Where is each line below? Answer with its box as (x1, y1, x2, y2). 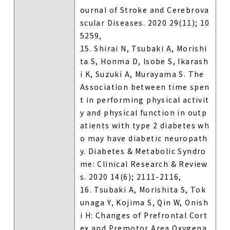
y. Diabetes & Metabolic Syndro (80, 145, 206, 156)
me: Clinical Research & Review (80, 158, 208, 169)
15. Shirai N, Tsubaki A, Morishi (80, 43, 207, 53)
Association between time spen (80, 81, 210, 92)
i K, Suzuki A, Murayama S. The (80, 68, 204, 79)
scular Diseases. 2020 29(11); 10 (80, 17, 210, 28)
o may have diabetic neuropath (80, 132, 208, 143)
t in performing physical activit (80, 94, 209, 105)
